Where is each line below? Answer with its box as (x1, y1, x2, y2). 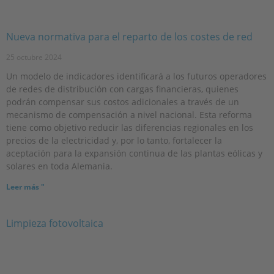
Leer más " (6, 181, 45, 192)
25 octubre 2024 (6, 51, 62, 62)
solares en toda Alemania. (6, 160, 113, 172)
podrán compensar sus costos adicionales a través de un (6, 95, 239, 108)
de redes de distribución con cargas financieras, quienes (6, 83, 239, 95)
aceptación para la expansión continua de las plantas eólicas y (6, 147, 262, 159)
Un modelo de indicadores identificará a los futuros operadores (6, 70, 267, 82)
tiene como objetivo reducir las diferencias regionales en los (6, 121, 253, 133)
